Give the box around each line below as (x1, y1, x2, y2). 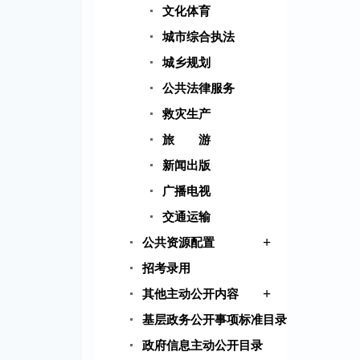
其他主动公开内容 (142, 288, 239, 301)
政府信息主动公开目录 (142, 339, 263, 353)
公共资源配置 (142, 236, 215, 250)
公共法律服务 (162, 82, 235, 96)
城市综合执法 (162, 31, 235, 44)
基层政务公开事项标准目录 (142, 313, 287, 327)
